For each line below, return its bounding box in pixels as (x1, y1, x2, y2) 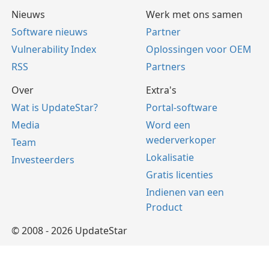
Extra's (146, 83, 177, 97)
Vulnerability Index (11, 43, 96, 56)
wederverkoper (146, 133, 216, 147)
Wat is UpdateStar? (11, 101, 98, 115)
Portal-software (146, 101, 217, 115)
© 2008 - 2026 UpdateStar (11, 224, 127, 238)
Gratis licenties (146, 168, 213, 182)
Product (146, 201, 183, 214)
